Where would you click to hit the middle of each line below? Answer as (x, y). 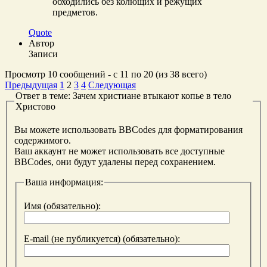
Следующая (112, 85)
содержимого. (43, 141)
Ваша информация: (64, 182)
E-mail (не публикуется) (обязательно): (102, 239)
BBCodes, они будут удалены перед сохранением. (115, 162)
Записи (43, 54)
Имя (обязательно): (62, 206)
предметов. (75, 12)
